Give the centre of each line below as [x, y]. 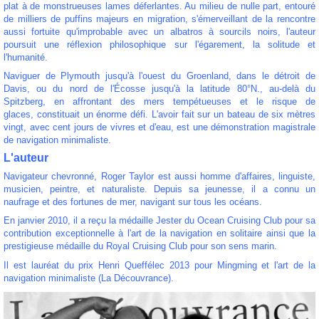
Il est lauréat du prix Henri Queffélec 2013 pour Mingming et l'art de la [159, 265]
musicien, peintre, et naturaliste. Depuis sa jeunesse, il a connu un [159, 189]
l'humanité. [26, 57]
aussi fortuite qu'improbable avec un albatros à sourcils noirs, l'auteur [159, 31]
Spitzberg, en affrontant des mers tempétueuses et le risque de [159, 102]
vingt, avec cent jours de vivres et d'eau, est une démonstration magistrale [159, 127]
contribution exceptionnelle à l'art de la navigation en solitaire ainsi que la [159, 234]
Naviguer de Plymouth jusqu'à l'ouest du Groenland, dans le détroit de [159, 76]
